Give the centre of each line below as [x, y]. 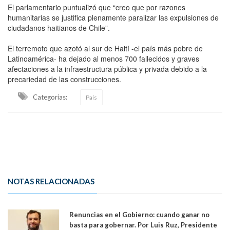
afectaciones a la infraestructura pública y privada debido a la [107, 69]
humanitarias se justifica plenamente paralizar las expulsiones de [113, 17]
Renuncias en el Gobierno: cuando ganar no [139, 214]
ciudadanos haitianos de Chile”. [59, 27]
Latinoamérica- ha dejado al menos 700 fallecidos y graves [103, 58]
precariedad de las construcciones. [64, 79]
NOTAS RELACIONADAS [51, 181]
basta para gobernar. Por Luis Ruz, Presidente [143, 225]
